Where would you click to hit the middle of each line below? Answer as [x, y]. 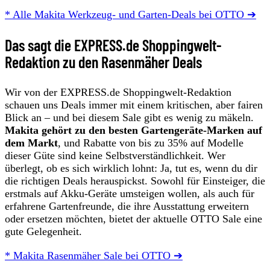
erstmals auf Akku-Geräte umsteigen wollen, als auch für [130, 193]
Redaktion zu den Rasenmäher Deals [103, 61]
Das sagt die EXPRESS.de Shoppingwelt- [113, 45]
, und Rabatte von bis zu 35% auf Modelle [151, 143]
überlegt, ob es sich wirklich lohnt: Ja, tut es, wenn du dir [131, 168]
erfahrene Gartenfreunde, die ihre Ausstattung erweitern [127, 206]
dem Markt [31, 143]
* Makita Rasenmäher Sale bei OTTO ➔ [94, 255]
